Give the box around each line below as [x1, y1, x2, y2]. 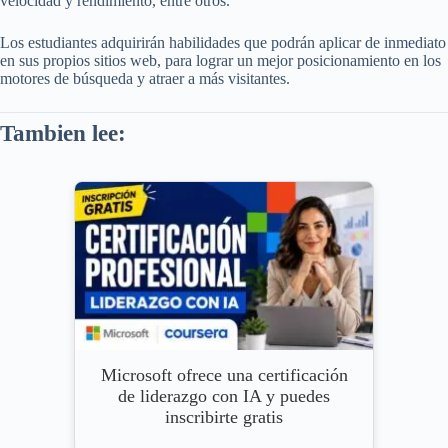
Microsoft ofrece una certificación [100, 365, 348, 386]
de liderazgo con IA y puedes [118, 386, 330, 407]
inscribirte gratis [165, 407, 283, 428]
